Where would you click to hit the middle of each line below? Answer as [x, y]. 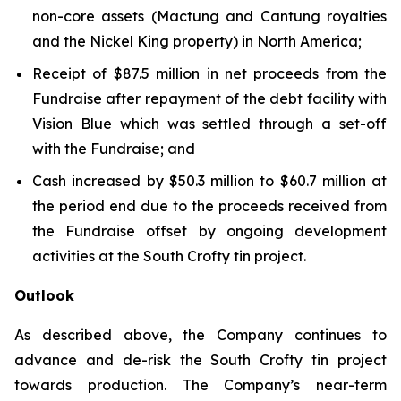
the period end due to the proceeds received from [209, 206]
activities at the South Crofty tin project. [169, 256]
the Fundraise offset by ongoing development [209, 231]
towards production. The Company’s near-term [200, 385]
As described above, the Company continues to [200, 335]
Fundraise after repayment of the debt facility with [209, 98]
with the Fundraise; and [114, 149]
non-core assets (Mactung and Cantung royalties [209, 16]
